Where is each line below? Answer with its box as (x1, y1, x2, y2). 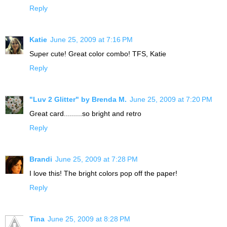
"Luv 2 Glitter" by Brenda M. (29, 95, 127, 104)
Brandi (29, 155, 52, 164)
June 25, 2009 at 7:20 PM (130, 95, 212, 104)
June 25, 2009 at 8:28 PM (48, 215, 130, 223)
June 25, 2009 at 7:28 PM (55, 155, 138, 164)
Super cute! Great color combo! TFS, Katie (29, 50, 166, 58)
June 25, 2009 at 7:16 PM (50, 35, 133, 44)
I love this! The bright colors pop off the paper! (29, 169, 177, 178)
